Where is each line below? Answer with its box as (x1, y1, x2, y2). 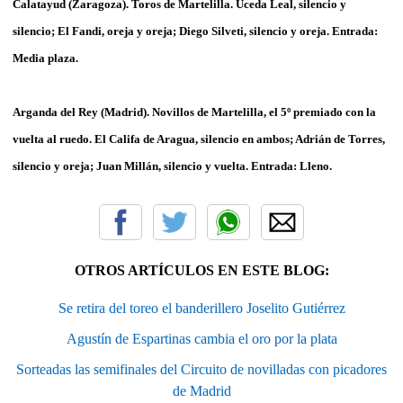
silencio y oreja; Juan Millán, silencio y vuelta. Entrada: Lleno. (13, 158, 332, 173)
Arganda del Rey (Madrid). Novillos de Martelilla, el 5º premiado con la (13, 104, 376, 119)
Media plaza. (13, 50, 78, 65)
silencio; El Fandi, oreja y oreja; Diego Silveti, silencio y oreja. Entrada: (13, 23, 378, 38)
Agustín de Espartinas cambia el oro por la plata (66, 330, 337, 346)
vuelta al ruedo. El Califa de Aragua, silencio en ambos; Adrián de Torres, (13, 131, 385, 146)
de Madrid (172, 382, 231, 399)
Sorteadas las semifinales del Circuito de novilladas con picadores (16, 361, 387, 377)
